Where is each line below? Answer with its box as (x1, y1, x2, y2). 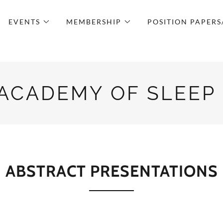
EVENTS (8, 17, 40, 26)
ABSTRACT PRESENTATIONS (5, 161, 218, 181)
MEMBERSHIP (66, 17, 121, 26)
